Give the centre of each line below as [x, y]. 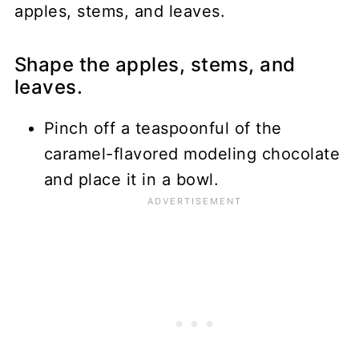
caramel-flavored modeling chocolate [192, 153]
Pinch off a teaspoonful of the [163, 128]
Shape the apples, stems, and [155, 64]
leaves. [48, 87]
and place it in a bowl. [131, 179]
